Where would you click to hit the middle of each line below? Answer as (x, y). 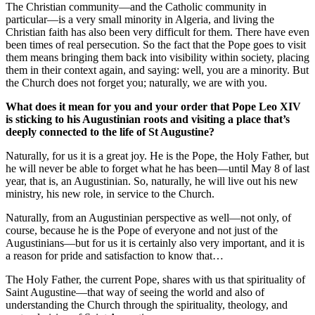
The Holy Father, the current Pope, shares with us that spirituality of (155, 279)
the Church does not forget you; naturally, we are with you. (136, 82)
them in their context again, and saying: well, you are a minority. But (157, 70)
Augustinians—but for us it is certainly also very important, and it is (155, 243)
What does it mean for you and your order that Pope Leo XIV (153, 106)
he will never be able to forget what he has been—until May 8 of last (157, 168)
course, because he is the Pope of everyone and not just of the (142, 230)
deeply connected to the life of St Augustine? (111, 131)
